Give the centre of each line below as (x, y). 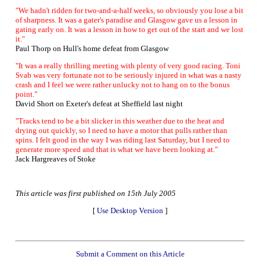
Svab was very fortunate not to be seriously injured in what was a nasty (129, 75)
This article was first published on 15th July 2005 (96, 193)
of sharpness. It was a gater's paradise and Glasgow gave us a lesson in (126, 20)
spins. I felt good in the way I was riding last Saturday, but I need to (123, 140)
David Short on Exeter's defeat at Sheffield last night (99, 104)
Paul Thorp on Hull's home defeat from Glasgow (92, 48)
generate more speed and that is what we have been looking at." (117, 149)
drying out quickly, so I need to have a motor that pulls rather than (121, 130)
